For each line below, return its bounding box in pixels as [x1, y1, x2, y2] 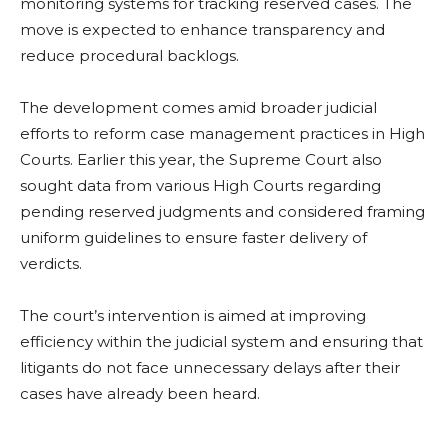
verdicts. [20, 254, 82, 274]
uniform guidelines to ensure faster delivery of [20, 228, 367, 248]
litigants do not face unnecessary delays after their [20, 358, 400, 378]
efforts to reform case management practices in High [20, 124, 425, 144]
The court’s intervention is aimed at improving [20, 306, 366, 326]
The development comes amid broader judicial [20, 98, 377, 118]
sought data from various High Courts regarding [20, 176, 381, 196]
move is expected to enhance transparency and [20, 20, 385, 40]
